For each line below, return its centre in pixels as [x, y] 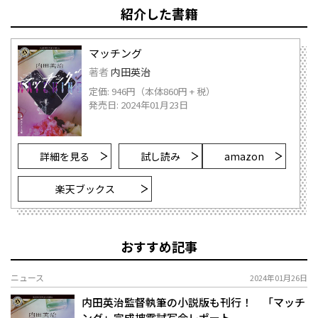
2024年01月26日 [279, 278]
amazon [244, 157]
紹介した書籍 [159, 14]
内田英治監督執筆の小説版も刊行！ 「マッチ [193, 302]
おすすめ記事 [159, 247]
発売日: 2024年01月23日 [138, 104]
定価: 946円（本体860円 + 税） [152, 91]
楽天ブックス [85, 189]
